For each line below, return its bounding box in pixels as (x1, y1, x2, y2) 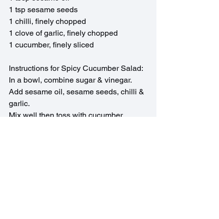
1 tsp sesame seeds (9, 5, 78, 15)
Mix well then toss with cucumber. (9, 110, 124, 120)
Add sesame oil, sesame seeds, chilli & (9, 87, 146, 97)
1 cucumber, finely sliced (9, 40, 94, 50)
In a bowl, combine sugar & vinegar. (9, 75, 133, 85)
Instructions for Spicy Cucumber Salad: (9, 64, 143, 73)
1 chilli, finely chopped (9, 17, 86, 26)
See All (135, 200, 156, 208)
